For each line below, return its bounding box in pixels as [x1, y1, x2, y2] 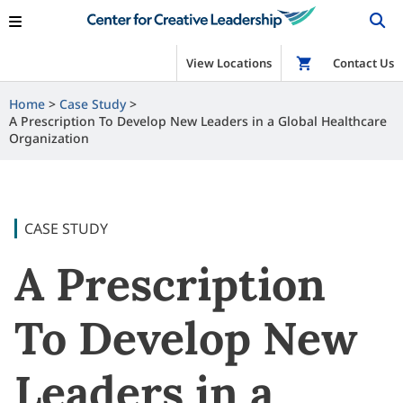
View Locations [186, 55, 272, 71]
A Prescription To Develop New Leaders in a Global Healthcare [9, 112, 387, 130]
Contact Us [333, 55, 394, 71]
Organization [9, 130, 89, 147]
